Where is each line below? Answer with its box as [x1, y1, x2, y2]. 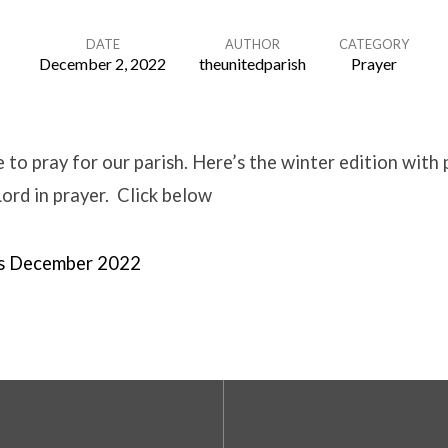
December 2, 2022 [39, 54, 166, 73]
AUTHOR [225, 36, 280, 52]
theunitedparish [199, 54, 306, 73]
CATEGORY [339, 36, 409, 52]
